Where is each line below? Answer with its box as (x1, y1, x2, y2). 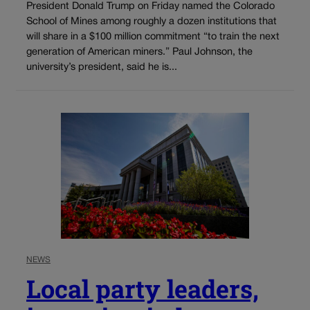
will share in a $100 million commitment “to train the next (26, 32, 280, 42)
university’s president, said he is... (26, 62, 177, 72)
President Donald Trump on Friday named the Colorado (26, 1, 275, 11)
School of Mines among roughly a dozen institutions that (26, 17, 277, 26)
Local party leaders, (26, 271, 259, 305)
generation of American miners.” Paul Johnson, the (26, 47, 253, 57)
